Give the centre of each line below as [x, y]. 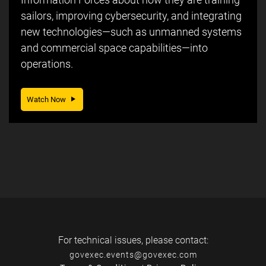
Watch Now [49, 100]
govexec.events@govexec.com [133, 255]
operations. [47, 64]
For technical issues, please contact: [133, 240]
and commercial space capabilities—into [114, 48]
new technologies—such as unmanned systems [131, 32]
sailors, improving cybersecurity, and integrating [131, 16]
